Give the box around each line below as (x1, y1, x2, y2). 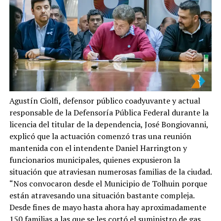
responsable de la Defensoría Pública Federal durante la (9, 107, 209, 118)
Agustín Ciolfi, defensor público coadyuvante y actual (9, 95, 200, 107)
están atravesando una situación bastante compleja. (9, 190, 194, 201)
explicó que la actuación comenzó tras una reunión (9, 131, 191, 142)
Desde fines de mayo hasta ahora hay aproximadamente (9, 202, 206, 213)
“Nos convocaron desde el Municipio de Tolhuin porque (9, 178, 207, 189)
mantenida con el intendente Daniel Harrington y (9, 143, 187, 154)
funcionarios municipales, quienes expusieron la (9, 154, 180, 166)
